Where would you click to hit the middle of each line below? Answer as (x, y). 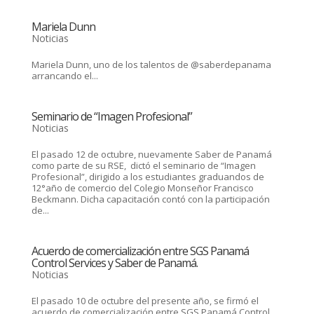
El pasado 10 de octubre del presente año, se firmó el (145, 301)
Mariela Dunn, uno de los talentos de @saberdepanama (151, 64)
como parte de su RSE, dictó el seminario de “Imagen (143, 165)
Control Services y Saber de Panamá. (114, 263)
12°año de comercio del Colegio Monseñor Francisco (142, 188)
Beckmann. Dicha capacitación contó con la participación (150, 199)
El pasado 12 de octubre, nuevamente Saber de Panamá (151, 154)
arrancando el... (64, 76)
